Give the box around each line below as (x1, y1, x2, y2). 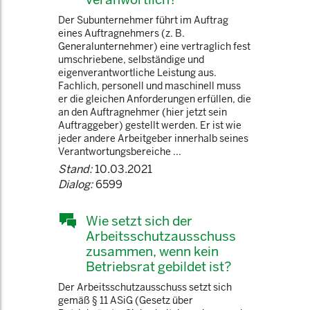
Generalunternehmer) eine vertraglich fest (58, 40, 250, 53)
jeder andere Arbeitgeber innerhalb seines (58, 132, 248, 145)
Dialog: (58, 177, 93, 192)
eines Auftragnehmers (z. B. (58, 27, 185, 39)
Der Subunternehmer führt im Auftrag (58, 14, 228, 26)
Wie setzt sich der (86, 212, 192, 229)
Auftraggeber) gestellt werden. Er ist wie (58, 119, 241, 131)
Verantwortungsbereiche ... (58, 145, 181, 158)
